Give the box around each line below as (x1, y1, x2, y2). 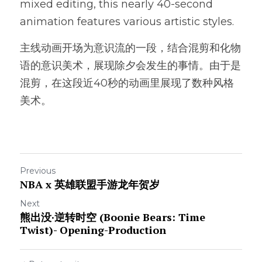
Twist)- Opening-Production (20, 223, 166, 237)
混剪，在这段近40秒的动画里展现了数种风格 (20, 77, 234, 89)
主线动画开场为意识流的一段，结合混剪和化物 (20, 42, 241, 54)
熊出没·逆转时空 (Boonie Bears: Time (20, 210, 205, 224)
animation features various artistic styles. (20, 15, 234, 28)
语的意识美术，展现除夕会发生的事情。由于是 (20, 59, 241, 72)
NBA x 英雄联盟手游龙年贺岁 (20, 177, 160, 191)
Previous (20, 166, 56, 176)
